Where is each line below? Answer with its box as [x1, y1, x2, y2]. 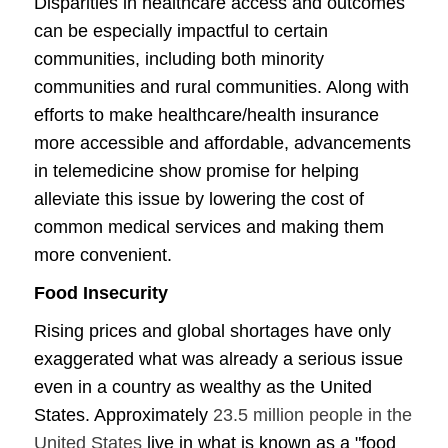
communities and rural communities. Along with [34, 77, 409, 97]
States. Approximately [34, 405, 208, 425]
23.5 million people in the [208, 405, 412, 425]
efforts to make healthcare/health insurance [34, 105, 379, 125]
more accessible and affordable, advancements [34, 133, 411, 153]
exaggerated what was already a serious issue [34, 349, 403, 369]
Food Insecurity [34, 283, 168, 303]
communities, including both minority [34, 49, 324, 69]
